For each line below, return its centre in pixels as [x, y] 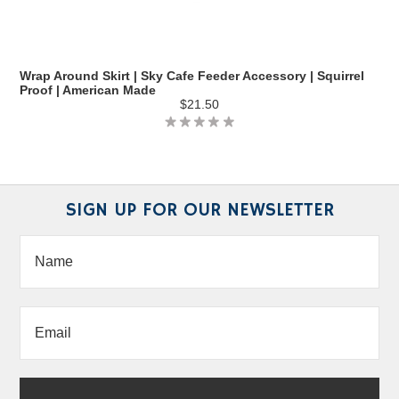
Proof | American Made [88, 90]
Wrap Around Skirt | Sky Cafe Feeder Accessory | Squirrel [192, 76]
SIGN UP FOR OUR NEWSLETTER [199, 210]
